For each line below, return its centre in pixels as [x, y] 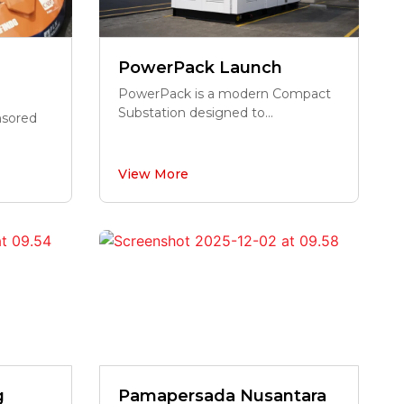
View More [153, 174]
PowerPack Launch [200, 68]
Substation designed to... [195, 113]
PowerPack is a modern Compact [224, 94]
